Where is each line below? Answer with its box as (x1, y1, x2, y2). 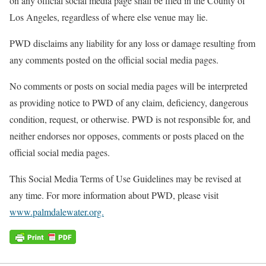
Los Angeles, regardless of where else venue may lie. (9, 10, 208, 23)
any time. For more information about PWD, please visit (9, 188, 218, 201)
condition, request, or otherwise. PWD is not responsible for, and (9, 112, 251, 125)
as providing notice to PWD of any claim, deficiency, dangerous (9, 96, 248, 109)
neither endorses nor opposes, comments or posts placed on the (9, 129, 244, 142)
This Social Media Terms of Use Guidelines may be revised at (9, 172, 241, 185)
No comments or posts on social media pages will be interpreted (9, 79, 248, 92)
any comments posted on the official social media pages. (9, 53, 218, 66)
